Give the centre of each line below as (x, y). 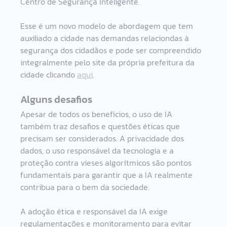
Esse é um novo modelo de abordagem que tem (108, 26)
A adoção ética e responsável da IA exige (95, 211)
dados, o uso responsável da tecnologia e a (98, 150)
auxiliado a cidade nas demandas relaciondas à (106, 38)
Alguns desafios (58, 99)
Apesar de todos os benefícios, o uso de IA (98, 114)
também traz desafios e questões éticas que (101, 126)
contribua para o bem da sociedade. (85, 187)
